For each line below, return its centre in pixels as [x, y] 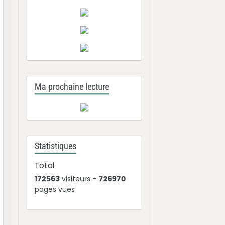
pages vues [55, 189]
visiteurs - [79, 179]
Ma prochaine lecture [72, 87]
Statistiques [56, 146]
